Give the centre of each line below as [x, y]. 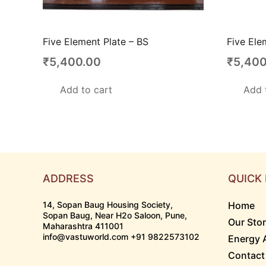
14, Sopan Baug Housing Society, [108, 205]
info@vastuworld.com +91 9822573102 [121, 237]
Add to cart [86, 90]
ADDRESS [68, 179]
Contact [246, 256]
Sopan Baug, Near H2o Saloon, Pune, [115, 216]
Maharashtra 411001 [83, 226]
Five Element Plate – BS [96, 42]
